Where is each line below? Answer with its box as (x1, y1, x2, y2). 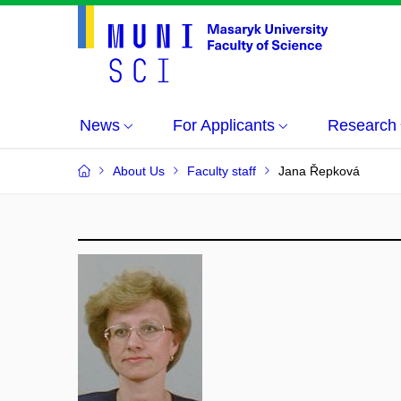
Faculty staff (187, 164, 256, 178)
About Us (113, 164, 165, 178)
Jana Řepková (278, 164, 360, 178)
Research (328, 116, 397, 134)
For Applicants (173, 116, 275, 134)
